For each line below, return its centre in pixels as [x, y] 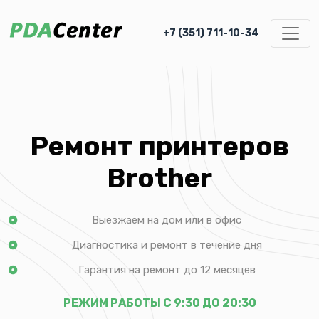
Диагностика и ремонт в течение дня [167, 245]
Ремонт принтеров [159, 146]
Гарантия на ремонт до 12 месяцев [167, 270]
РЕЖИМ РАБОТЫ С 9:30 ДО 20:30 [159, 303]
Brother [159, 178]
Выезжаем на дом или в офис [167, 220]
